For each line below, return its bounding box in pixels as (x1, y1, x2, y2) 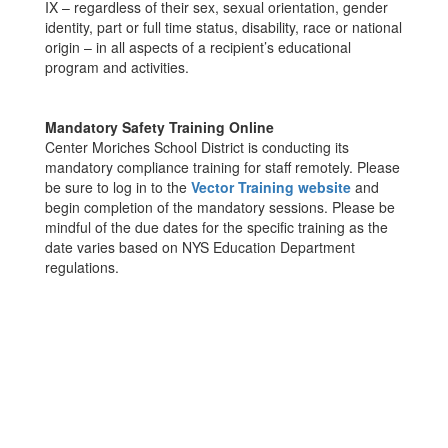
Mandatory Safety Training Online (45, 117, 274, 137)
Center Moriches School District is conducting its (45, 137, 349, 157)
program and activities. (45, 57, 189, 77)
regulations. (45, 257, 119, 277)
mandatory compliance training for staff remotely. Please (45, 157, 400, 177)
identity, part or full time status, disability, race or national (45, 17, 402, 37)
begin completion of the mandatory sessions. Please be (45, 197, 395, 217)
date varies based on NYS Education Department (45, 237, 355, 257)
